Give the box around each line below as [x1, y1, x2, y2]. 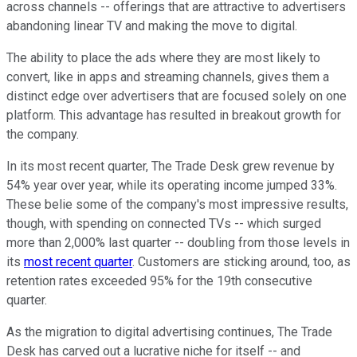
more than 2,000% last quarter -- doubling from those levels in [6, 235, 350, 251]
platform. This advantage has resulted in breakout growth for [6, 108, 341, 124]
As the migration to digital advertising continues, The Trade [6, 324, 332, 340]
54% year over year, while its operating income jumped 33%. [6, 178, 337, 194]
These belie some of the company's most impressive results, [6, 197, 348, 213]
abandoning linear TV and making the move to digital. [6, 18, 297, 34]
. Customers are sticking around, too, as [132, 254, 351, 270]
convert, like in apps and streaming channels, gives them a [6, 69, 329, 85]
